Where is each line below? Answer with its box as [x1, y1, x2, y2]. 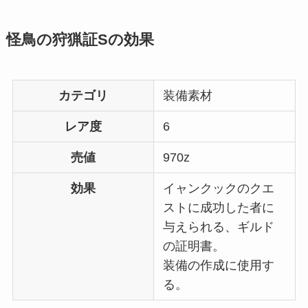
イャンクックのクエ [163, 181, 275, 196]
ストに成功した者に [163, 201, 275, 215]
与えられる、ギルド [163, 220, 275, 234]
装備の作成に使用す [163, 258, 275, 273]
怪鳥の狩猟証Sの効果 [5, 32, 154, 49]
